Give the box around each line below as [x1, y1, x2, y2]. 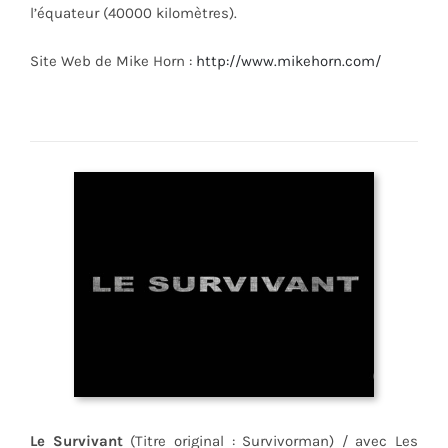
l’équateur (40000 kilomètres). [29, 3, 237, 22]
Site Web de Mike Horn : [29, 51, 196, 70]
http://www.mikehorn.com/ [195, 51, 381, 70]
